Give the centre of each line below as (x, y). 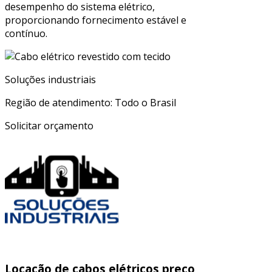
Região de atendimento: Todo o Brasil (90, 103)
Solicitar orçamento (49, 126)
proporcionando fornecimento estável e (96, 20)
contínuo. (26, 34)
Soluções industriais (50, 80)
